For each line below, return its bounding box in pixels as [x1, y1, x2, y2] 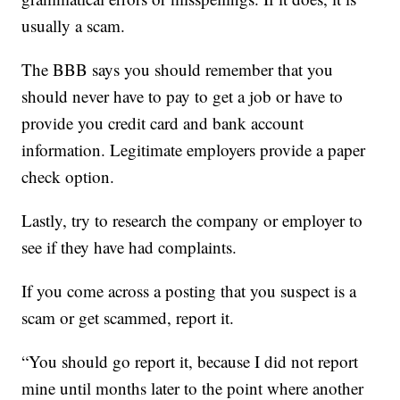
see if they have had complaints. [21, 236, 237, 259]
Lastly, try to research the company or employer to [21, 209, 363, 232]
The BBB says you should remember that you [21, 58, 334, 81]
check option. [21, 165, 115, 188]
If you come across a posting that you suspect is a [21, 279, 357, 303]
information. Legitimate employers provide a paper [21, 138, 366, 162]
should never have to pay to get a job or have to [21, 85, 344, 108]
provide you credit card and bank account [21, 112, 304, 135]
